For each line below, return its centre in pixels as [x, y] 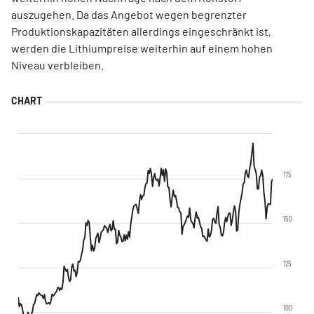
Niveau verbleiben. [57, 65]
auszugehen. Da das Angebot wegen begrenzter [129, 14]
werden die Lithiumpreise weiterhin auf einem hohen [142, 48]
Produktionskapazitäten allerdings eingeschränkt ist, [141, 31]
